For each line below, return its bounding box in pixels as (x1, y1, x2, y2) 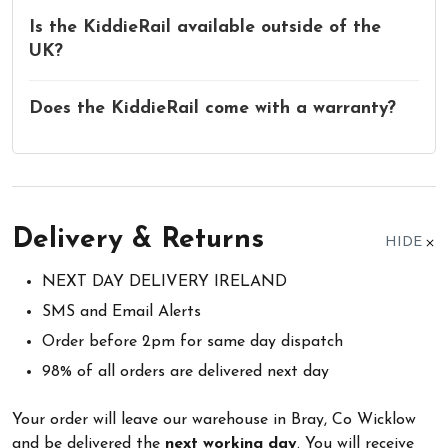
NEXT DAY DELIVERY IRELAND (42, 273, 287, 290)
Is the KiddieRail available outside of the (29, 18, 381, 36)
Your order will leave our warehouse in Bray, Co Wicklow (12, 411, 416, 428)
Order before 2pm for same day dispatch (42, 333, 343, 350)
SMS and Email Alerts (42, 303, 201, 320)
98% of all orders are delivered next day (42, 363, 329, 380)
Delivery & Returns (12, 225, 264, 254)
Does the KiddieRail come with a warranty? (29, 99, 396, 117)
